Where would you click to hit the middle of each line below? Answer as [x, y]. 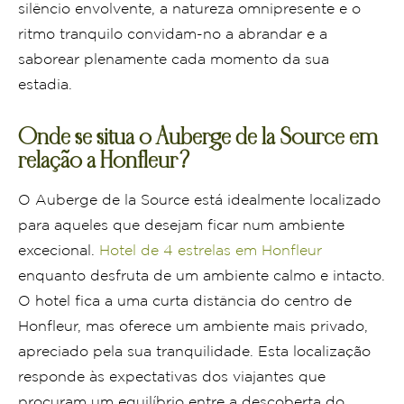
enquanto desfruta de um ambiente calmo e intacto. [202, 276]
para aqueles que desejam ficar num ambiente [181, 225]
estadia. [45, 85]
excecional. [59, 251]
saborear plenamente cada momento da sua [174, 60]
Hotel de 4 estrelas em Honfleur [211, 251]
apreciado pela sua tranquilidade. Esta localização [194, 352]
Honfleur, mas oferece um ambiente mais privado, [193, 326]
